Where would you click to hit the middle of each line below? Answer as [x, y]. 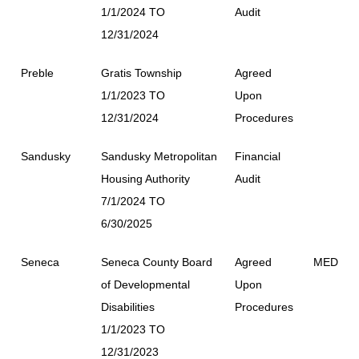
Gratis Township [141, 73]
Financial [258, 156]
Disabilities [128, 307]
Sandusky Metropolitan [159, 156]
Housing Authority [145, 179]
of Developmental [145, 284]
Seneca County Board [157, 262]
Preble [37, 73]
